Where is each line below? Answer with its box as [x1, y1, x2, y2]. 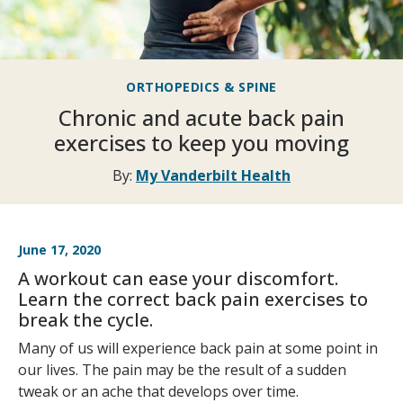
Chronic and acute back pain [58, 103, 345, 133]
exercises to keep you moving [54, 128, 349, 158]
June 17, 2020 [18, 241, 101, 259]
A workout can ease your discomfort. [18, 266, 338, 291]
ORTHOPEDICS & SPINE [126, 78, 277, 96]
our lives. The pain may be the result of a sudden [18, 360, 346, 381]
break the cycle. [18, 308, 153, 333]
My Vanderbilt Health [136, 166, 291, 186]
